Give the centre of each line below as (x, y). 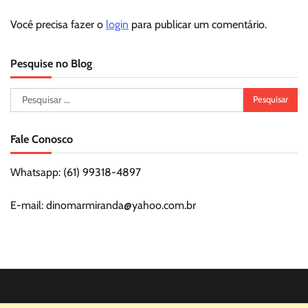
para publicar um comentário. (198, 24)
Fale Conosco (42, 139)
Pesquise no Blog (51, 63)
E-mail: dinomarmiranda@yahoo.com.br (103, 205)
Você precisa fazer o (58, 24)
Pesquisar (32, 95)
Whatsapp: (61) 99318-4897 (76, 172)
